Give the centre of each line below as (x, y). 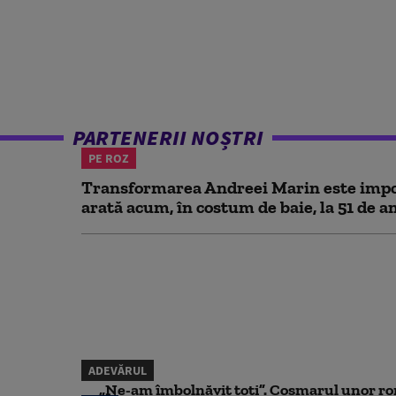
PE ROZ (109, 158)
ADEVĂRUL (118, 370)
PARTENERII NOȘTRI (168, 137)
